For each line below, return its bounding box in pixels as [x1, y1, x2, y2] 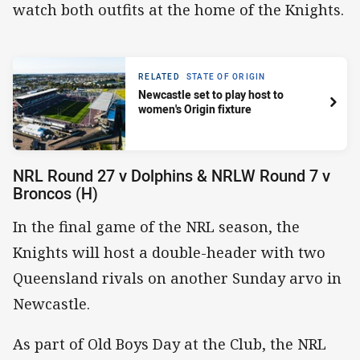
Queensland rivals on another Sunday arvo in [13, 268, 342, 288]
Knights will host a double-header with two [13, 242, 325, 262]
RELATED [138, 71, 180, 82]
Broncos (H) [13, 182, 98, 205]
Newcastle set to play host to [138, 86, 284, 102]
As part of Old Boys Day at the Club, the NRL [13, 333, 326, 354]
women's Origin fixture [138, 100, 252, 117]
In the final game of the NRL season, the [13, 216, 300, 236]
